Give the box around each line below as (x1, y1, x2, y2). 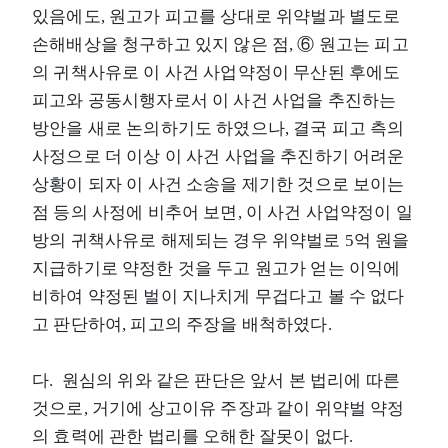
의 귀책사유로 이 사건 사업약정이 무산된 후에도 (32, 62, 401, 82)
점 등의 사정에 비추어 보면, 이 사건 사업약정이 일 (32, 202, 413, 222)
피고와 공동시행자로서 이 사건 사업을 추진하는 (32, 90, 397, 110)
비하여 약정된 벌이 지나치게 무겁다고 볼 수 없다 (32, 286, 405, 306)
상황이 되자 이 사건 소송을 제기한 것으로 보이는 (32, 174, 405, 194)
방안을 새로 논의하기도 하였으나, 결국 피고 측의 (32, 118, 405, 138)
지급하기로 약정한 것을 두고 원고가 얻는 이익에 (32, 258, 401, 278)
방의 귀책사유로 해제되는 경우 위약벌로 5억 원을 (32, 230, 410, 250)
